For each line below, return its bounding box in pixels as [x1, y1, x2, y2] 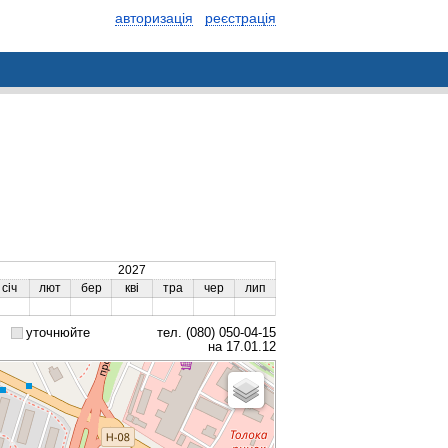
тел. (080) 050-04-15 [153, 325, 276, 340]
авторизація [115, 10, 193, 26]
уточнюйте [26, 325, 90, 340]
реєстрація [205, 10, 276, 26]
